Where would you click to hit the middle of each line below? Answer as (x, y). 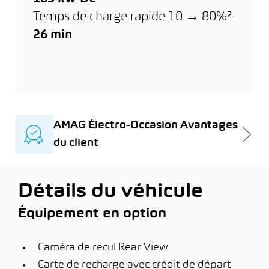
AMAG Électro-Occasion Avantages (146, 126)
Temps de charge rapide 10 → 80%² (132, 17)
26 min (53, 35)
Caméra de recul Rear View (103, 248)
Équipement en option (92, 214)
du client (76, 143)
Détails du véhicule (110, 192)
